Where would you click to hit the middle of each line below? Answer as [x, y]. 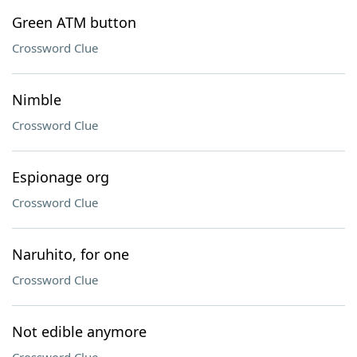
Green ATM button [74, 22]
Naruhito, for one [71, 254]
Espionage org [61, 177]
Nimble [37, 100]
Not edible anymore [79, 331]
